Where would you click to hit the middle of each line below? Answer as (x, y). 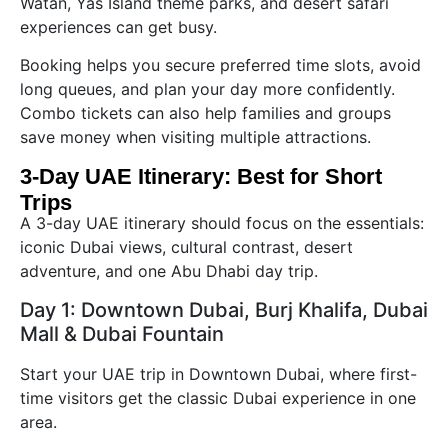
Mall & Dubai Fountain (122, 333)
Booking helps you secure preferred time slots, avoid (220, 65)
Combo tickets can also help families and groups (205, 113)
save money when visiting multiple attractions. (195, 137)
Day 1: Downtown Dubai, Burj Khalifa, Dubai (224, 309)
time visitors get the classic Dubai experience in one (218, 397)
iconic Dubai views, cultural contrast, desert (186, 247)
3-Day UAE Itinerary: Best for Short (201, 177)
